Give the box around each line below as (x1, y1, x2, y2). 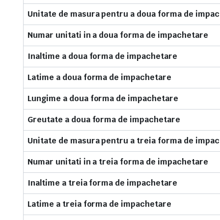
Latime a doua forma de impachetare (27, 72, 171, 82)
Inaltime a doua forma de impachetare (27, 51, 177, 61)
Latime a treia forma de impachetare (27, 199, 171, 209)
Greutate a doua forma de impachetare (27, 114, 180, 125)
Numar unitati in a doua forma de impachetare (27, 30, 208, 40)
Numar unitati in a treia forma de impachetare (27, 157, 208, 167)
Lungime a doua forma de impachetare (27, 93, 178, 104)
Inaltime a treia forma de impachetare (27, 178, 177, 188)
